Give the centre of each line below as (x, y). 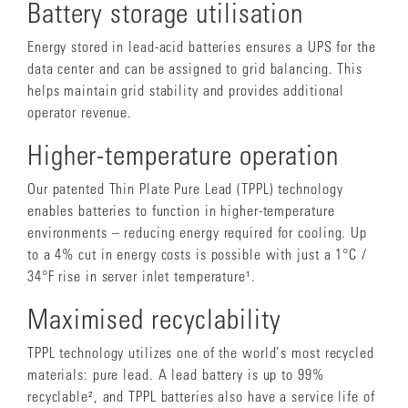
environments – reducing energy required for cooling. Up (197, 232)
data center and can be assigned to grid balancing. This (195, 68)
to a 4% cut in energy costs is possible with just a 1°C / (197, 254)
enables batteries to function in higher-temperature (181, 210)
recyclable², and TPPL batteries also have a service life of (201, 396)
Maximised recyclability (154, 317)
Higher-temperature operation (183, 153)
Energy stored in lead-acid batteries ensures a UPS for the (202, 46)
